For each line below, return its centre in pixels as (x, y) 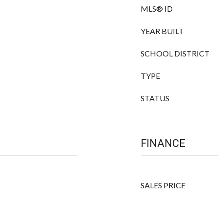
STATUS (155, 98)
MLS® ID (157, 9)
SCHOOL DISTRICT (175, 53)
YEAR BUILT (162, 31)
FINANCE (163, 143)
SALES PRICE (163, 185)
